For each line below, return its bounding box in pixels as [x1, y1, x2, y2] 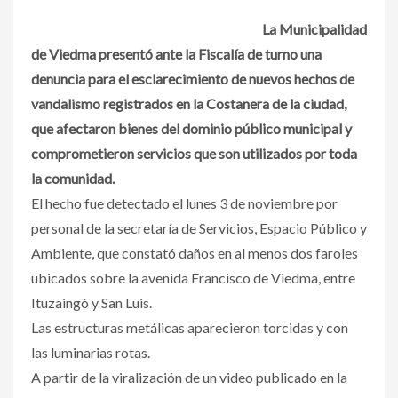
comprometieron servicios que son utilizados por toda [31, 144, 357, 162]
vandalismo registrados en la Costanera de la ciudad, [31, 94, 346, 112]
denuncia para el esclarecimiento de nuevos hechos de [31, 69, 354, 87]
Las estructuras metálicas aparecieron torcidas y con [31, 318, 348, 336]
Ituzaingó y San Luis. [31, 293, 152, 311]
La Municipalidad [262, 20, 367, 37]
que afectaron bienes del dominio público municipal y [31, 119, 352, 137]
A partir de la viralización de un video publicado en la [31, 368, 347, 386]
